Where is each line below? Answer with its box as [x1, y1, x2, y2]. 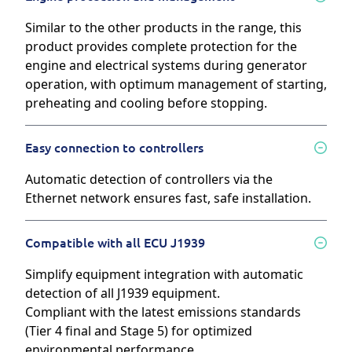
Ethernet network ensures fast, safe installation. [25, 189, 311, 207]
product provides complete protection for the [25, 38, 297, 56]
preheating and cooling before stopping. [25, 94, 267, 112]
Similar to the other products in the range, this [25, 19, 302, 37]
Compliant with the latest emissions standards [25, 303, 301, 321]
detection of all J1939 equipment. [25, 284, 220, 302]
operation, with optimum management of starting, [25, 75, 327, 93]
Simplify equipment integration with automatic [25, 266, 303, 284]
